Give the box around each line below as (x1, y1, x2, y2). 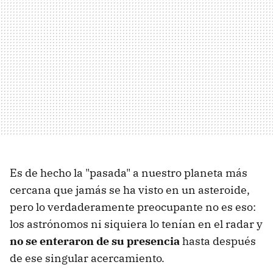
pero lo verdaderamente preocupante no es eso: (10, 199, 256, 214)
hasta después (180, 233, 256, 248)
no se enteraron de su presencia (10, 233, 180, 248)
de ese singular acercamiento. (10, 250, 165, 265)
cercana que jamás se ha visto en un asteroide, (10, 182, 250, 197)
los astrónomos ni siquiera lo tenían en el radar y (10, 216, 263, 231)
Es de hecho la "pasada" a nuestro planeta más (10, 165, 247, 180)
